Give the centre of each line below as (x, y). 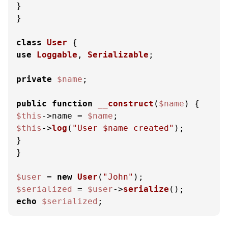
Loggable (57, 55)
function (72, 104)
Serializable (118, 55)
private (34, 79)
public (32, 104)
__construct (126, 104)
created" (151, 128)
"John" (118, 177)
